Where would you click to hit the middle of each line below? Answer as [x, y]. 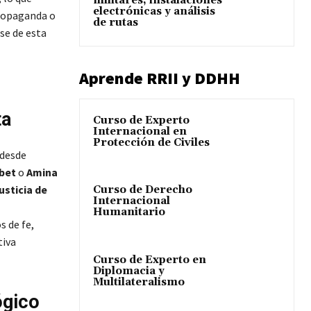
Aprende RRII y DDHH [160, 78]
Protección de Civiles [151, 143]
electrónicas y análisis [154, 12]
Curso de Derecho [143, 190]
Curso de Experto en [150, 260]
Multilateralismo [139, 282]
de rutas [116, 23]
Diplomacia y [129, 271]
